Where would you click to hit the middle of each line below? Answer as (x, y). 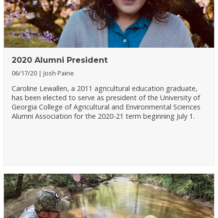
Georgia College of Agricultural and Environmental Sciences (106, 107)
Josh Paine (59, 73)
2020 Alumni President (60, 60)
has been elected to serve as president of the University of (106, 97)
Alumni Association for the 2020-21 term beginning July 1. (103, 116)
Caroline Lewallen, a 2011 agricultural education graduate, (105, 88)
